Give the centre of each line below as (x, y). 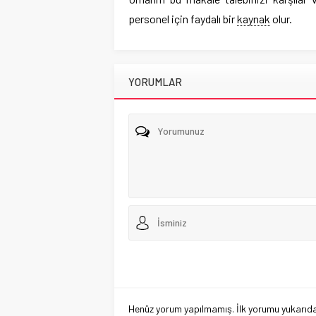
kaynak (254, 18)
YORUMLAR (155, 81)
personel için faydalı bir (183, 18)
